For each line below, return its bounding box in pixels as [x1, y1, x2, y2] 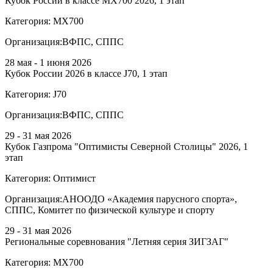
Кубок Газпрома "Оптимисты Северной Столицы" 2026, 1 [5, 141, 248, 152]
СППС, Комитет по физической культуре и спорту [5, 204, 214, 215]
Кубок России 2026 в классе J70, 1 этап [5, 68, 168, 79]
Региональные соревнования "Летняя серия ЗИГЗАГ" [5, 236, 229, 247]
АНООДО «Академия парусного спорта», [62, 193, 237, 204]
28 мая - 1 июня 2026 [5, 57, 91, 68]
